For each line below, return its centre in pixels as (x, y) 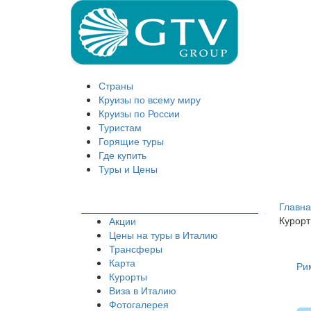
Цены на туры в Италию (163, 235)
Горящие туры (131, 141)
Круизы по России (139, 113)
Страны (116, 85)
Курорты (128, 277)
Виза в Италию (143, 291)
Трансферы (136, 249)
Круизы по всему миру (150, 99)
